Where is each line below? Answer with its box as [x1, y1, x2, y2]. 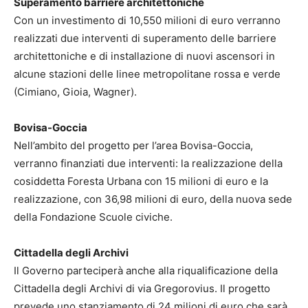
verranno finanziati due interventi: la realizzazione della [14, 157, 283, 170]
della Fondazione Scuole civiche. [14, 210, 178, 224]
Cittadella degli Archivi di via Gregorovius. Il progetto [14, 282, 270, 296]
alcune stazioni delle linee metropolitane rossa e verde [14, 67, 280, 81]
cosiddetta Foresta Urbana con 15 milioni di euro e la [14, 175, 268, 188]
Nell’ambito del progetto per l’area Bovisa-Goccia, [14, 139, 253, 153]
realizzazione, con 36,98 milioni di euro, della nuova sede [14, 192, 292, 206]
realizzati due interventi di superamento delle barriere [14, 32, 276, 45]
